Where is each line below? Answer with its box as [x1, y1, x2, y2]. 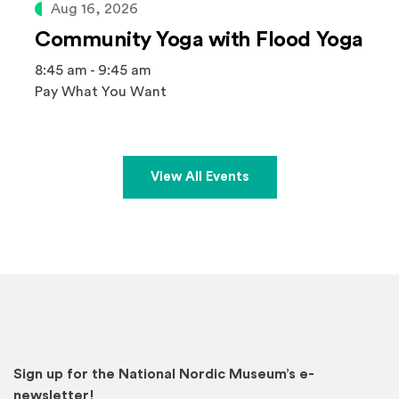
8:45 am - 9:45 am [35, 63, 151, 77]
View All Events [150, 170, 249, 183]
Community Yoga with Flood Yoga [35, 29, 363, 51]
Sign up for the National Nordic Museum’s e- [13, 367, 314, 382]
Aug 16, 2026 [51, 2, 138, 16]
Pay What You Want [35, 85, 167, 99]
